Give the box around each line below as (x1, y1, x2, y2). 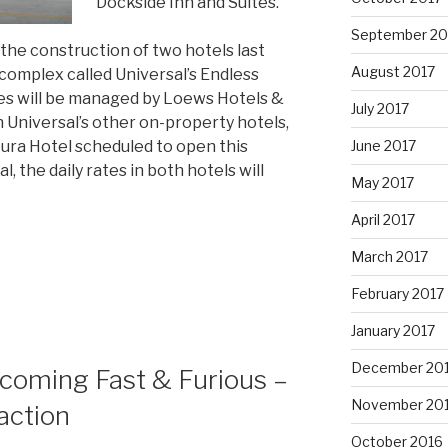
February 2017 (350, 284, 444, 302)
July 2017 (350, 99, 409, 117)
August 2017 (350, 62, 435, 80)
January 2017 (350, 321, 435, 339)
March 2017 (350, 247, 428, 265)
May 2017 (350, 173, 414, 191)
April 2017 (350, 210, 415, 228)
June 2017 (350, 136, 416, 154)
